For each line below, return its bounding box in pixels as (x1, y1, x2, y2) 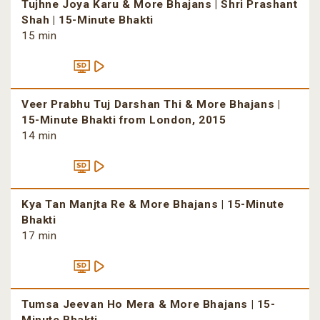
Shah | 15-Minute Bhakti (21, 14, 154, 27)
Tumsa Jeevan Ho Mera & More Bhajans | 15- (21, 298, 276, 311)
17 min (21, 229, 57, 243)
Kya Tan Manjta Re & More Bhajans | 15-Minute (21, 198, 284, 211)
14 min (21, 129, 57, 143)
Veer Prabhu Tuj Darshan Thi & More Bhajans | (21, 98, 281, 111)
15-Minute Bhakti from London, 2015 (21, 114, 226, 127)
